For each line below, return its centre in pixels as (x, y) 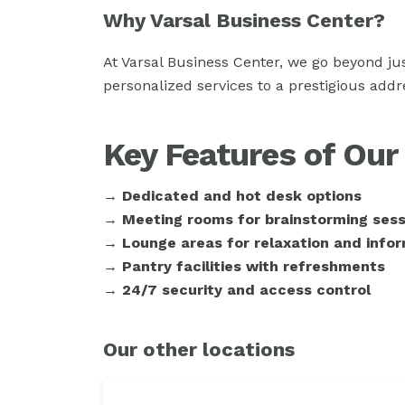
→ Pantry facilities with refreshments (244, 266)
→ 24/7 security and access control (237, 290)
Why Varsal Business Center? (244, 20)
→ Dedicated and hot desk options (232, 196)
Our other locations (199, 349)
